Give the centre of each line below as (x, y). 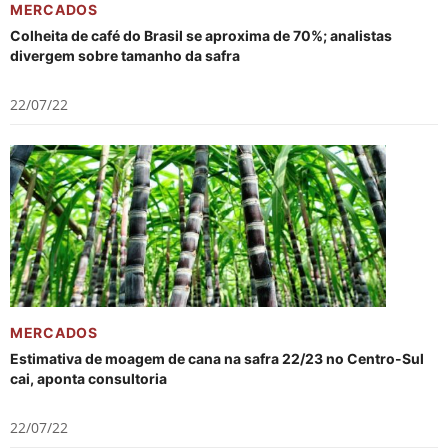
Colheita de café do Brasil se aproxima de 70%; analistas (201, 35)
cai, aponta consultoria (88, 378)
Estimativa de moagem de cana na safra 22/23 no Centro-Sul (217, 358)
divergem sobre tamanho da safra (125, 55)
